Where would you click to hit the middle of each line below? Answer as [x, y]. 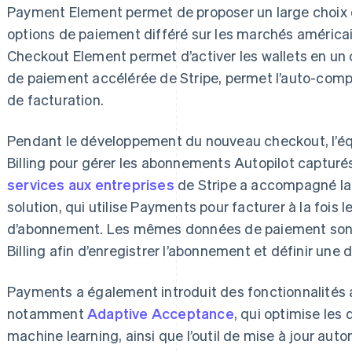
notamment [47, 313]
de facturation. [55, 99]
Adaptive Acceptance [161, 313]
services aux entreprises [91, 184]
